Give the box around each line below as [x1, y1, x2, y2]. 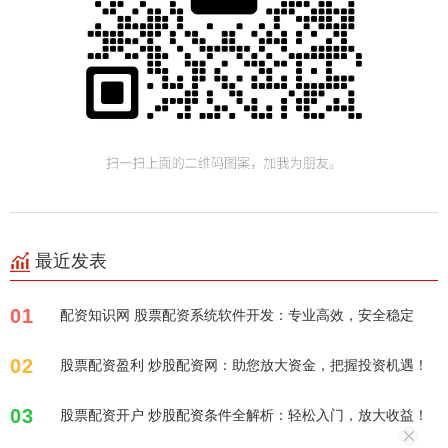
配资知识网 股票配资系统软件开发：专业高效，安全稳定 [60, 305, 414, 325]
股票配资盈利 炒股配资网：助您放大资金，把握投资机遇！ [60, 355, 428, 375]
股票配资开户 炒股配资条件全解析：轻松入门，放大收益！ [60, 405, 428, 425]
